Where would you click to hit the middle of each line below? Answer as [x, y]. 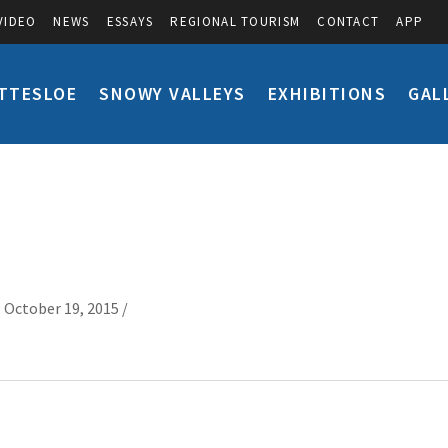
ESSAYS [130, 21]
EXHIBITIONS [326, 93]
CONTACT [348, 21]
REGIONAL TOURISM [235, 21]
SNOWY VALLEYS [172, 93]
